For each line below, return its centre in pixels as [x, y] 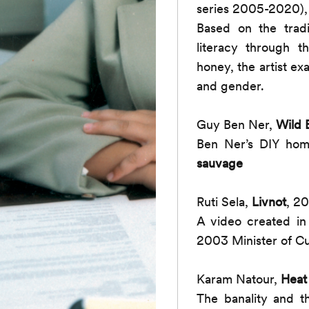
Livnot [269, 201]
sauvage [220, 163]
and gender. [231, 86]
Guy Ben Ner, [237, 124]
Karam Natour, [239, 279]
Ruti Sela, [225, 201]
